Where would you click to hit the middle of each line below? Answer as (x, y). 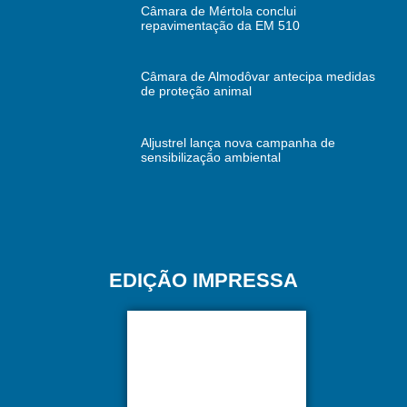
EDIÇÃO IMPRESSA (203, 280)
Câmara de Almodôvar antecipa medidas (258, 77)
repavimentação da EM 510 (220, 26)
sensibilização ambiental (210, 157)
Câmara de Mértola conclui (218, 11)
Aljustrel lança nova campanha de (238, 142)
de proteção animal (196, 91)
